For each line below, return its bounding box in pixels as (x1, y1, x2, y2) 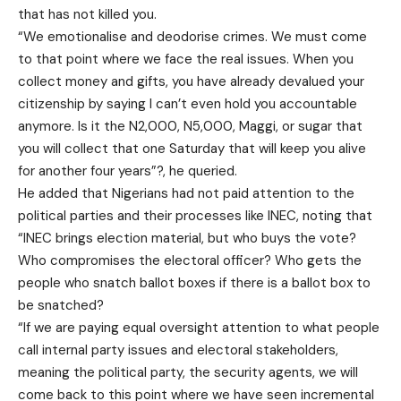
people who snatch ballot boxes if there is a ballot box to (18, 273, 371, 292)
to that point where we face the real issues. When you (18, 49, 354, 68)
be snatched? (18, 295, 104, 314)
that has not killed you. (18, 4, 157, 23)
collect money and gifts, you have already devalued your (18, 72, 364, 90)
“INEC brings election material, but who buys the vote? (18, 228, 356, 247)
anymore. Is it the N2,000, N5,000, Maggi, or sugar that (18, 116, 363, 135)
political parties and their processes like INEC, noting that (18, 206, 372, 225)
